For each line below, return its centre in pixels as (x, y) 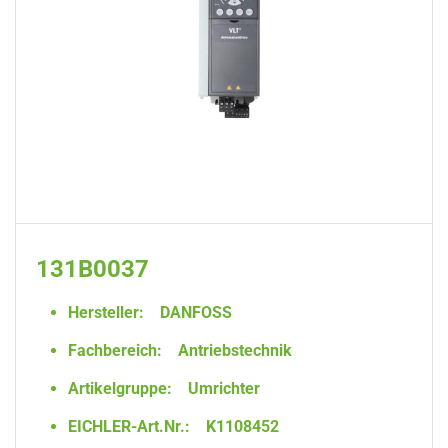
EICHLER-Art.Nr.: (129, 426)
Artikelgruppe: (120, 388)
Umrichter (222, 388)
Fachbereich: (115, 350)
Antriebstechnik (233, 350)
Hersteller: (106, 312)
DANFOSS (194, 312)
